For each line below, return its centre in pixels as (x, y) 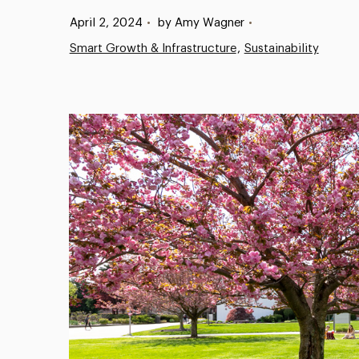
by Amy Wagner (201, 23)
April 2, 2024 (106, 23)
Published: (81, 22)
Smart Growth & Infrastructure (153, 48)
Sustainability (281, 48)
